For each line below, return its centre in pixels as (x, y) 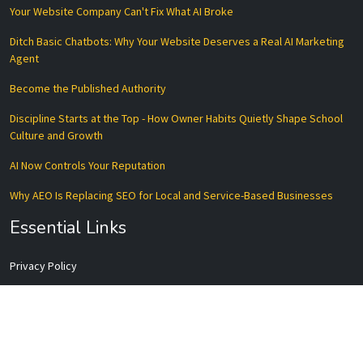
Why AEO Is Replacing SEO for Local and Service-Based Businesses (171, 196)
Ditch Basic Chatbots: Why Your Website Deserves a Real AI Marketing (177, 42)
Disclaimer (35, 326)
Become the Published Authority (88, 89)
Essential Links (68, 228)
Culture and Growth (56, 136)
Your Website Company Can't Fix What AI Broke (122, 12)
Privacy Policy (43, 266)
